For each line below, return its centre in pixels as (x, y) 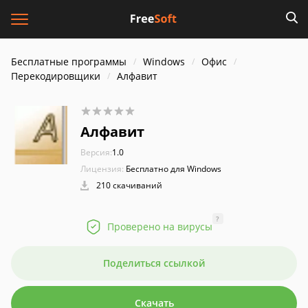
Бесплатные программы (69, 62)
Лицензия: (102, 169)
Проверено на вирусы (159, 227)
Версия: (96, 152)
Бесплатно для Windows (174, 169)
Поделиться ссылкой (154, 263)
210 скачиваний (128, 185)
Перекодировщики (56, 76)
